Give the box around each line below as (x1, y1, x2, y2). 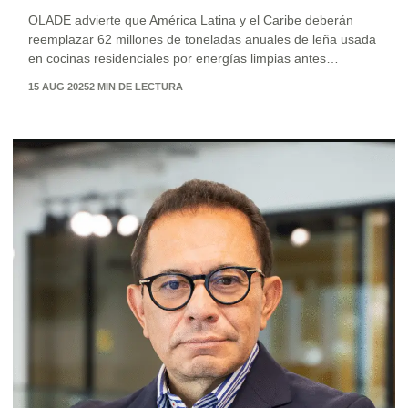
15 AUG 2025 (28, 81, 89, 93)
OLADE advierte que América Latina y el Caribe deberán (28, 13, 353, 28)
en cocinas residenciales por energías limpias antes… (28, 51, 339, 66)
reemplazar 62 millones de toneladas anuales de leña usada (28, 32, 376, 47)
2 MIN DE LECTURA (89, 81, 183, 93)
